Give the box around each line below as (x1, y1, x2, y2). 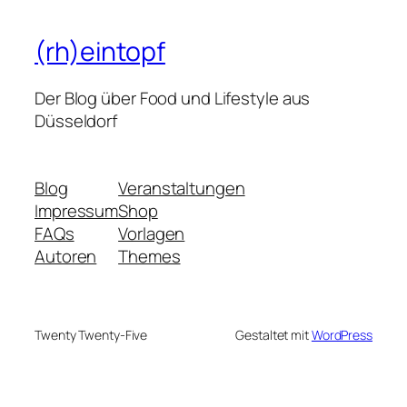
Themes (118, 243, 181, 268)
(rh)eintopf (35, 33, 165, 69)
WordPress (311, 325, 372, 343)
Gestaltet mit (235, 325, 312, 343)
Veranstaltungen (118, 175, 245, 200)
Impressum (35, 198, 119, 223)
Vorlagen (118, 221, 185, 245)
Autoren (35, 243, 97, 268)
